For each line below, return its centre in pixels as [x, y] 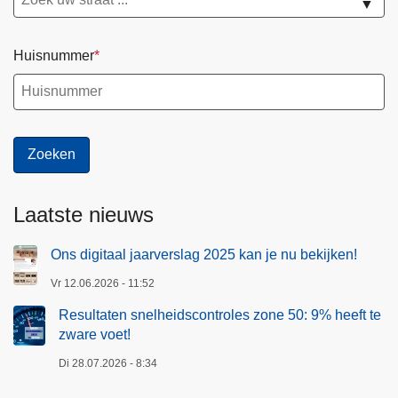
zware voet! [95, 334]
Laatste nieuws [84, 214]
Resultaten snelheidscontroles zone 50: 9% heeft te [220, 314]
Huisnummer [54, 56]
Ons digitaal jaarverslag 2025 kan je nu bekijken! [204, 254]
